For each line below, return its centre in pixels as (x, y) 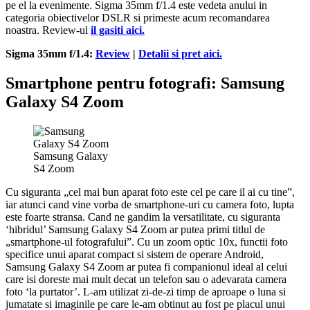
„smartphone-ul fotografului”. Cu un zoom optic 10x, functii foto (147, 241)
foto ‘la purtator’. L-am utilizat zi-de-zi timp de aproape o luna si (146, 291)
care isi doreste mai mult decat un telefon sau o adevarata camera (146, 279)
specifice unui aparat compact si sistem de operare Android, (135, 254)
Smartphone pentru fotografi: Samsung (145, 83)
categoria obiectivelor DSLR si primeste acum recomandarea (138, 17)
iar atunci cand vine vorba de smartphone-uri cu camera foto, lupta (150, 204)
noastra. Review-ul (48, 30)
